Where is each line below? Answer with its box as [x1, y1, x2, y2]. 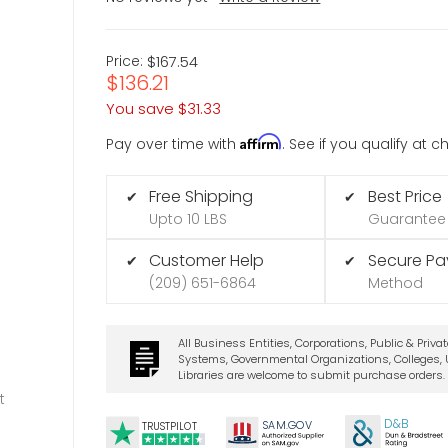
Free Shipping [149, 184, 254, 208]
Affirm [240, 132, 283, 150]
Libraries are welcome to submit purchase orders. [177, 366, 445, 383]
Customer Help [149, 249, 265, 273]
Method [367, 273, 423, 294]
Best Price [367, 184, 442, 208]
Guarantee [367, 208, 446, 229]
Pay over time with [106, 133, 241, 154]
